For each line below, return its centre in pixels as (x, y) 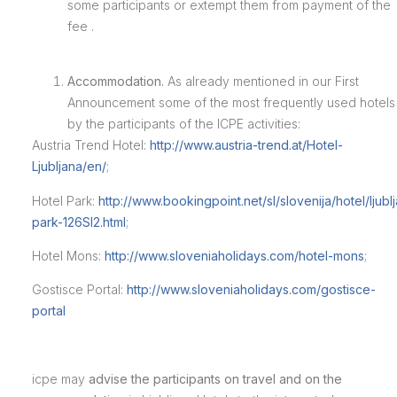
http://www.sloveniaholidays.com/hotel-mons (234, 256)
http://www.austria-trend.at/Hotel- (246, 145)
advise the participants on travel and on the (215, 379)
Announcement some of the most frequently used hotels (231, 103)
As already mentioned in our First (261, 82)
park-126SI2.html (78, 222)
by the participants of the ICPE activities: (183, 124)
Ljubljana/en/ (69, 167)
